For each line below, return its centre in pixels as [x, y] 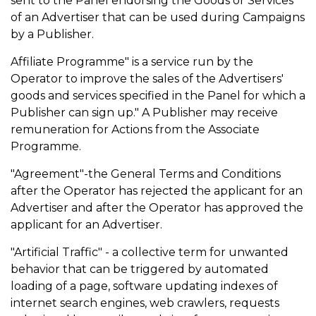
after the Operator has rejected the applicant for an [157, 191]
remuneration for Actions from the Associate [135, 129]
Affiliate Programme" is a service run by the [132, 62]
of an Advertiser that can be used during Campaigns [158, 17]
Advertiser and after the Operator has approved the [157, 208]
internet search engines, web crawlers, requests [145, 303]
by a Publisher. [54, 34]
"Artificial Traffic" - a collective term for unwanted [150, 252]
